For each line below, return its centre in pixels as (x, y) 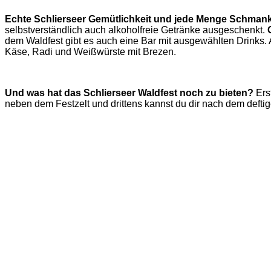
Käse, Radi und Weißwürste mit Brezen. (90, 52)
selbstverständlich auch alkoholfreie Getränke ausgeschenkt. (136, 30)
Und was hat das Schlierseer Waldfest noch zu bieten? (129, 93)
